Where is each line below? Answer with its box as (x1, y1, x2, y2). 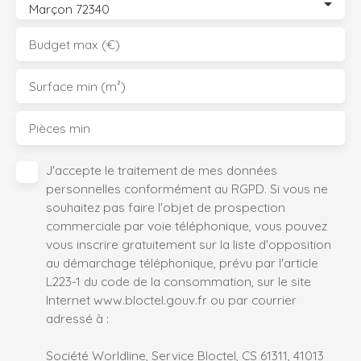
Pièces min (29, 120, 90, 137)
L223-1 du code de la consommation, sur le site (46, 273, 311, 290)
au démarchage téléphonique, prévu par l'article (46, 255, 318, 272)
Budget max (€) (29, 36, 120, 53)
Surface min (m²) (29, 78, 126, 95)
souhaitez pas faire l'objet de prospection (46, 199, 285, 216)
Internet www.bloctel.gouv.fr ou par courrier (46, 292, 297, 309)
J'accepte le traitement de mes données (46, 162, 277, 179)
